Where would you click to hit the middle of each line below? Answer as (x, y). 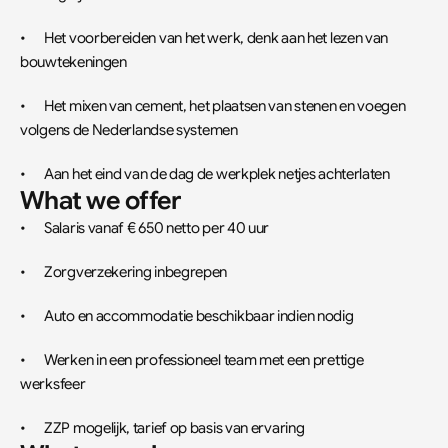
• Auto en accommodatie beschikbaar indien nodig (199, 316)
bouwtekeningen (73, 62)
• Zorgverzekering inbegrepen (136, 272)
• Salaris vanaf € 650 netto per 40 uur (157, 228)
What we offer (100, 200)
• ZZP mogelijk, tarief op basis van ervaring (174, 428)
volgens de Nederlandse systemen (129, 130)
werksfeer (53, 384)
